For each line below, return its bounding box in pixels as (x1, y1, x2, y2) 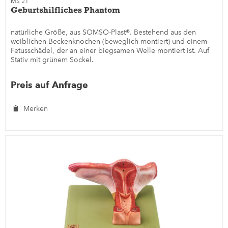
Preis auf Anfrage (11, 79, 89, 91)
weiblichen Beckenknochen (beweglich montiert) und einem (11, 37, 208, 46)
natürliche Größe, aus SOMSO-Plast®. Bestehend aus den (11, 28, 196, 37)
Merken (23, 104, 48, 113)
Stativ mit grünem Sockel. (11, 55, 94, 65)
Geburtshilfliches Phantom (11, 5, 121, 15)
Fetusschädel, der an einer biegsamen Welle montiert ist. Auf (11, 46, 210, 55)
